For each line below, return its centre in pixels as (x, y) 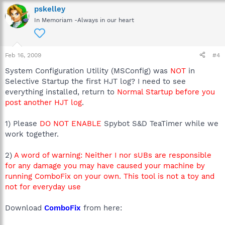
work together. (32, 134)
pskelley (50, 9)
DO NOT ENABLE (72, 123)
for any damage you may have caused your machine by (105, 165)
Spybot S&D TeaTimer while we (161, 123)
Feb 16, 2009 (23, 55)
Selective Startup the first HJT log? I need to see (95, 81)
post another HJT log (43, 102)
